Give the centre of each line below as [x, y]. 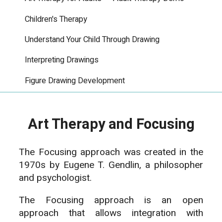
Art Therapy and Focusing [111, 124]
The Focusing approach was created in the [111, 152]
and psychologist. [55, 178]
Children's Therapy [56, 19]
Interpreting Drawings [61, 60]
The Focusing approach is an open [111, 200]
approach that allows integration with [111, 213]
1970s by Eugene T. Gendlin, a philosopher [111, 165]
